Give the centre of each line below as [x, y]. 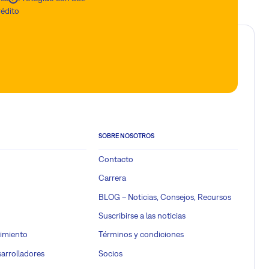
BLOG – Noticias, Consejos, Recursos [165, 197]
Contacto [116, 159]
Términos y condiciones [141, 234]
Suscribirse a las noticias [142, 215]
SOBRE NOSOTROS [126, 136]
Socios [110, 253]
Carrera [112, 178]
